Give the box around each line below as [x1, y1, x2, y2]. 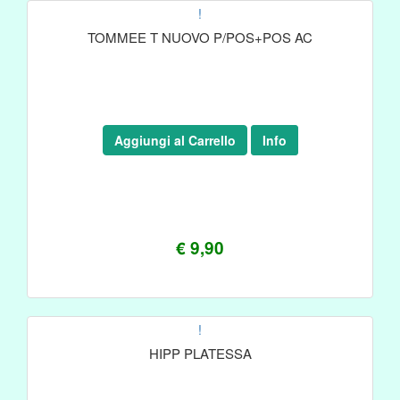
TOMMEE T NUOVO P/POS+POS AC [87, 28, 312, 46]
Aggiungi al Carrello [113, 131, 236, 149]
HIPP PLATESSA [148, 344, 252, 362]
